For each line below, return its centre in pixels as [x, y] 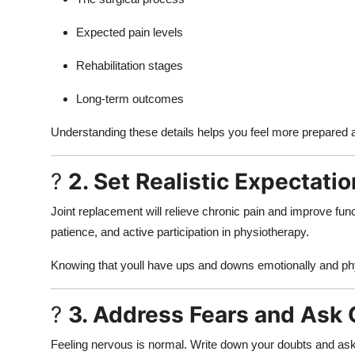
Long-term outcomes [130, 98]
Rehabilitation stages [130, 65]
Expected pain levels [130, 32]
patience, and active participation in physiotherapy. [180, 231]
